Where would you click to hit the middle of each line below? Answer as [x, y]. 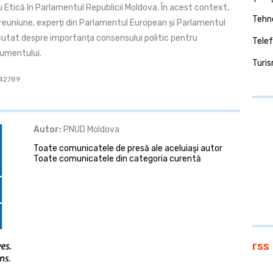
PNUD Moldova [91, 129]
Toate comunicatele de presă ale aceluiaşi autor [128, 148]
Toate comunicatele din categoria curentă [118, 159]
